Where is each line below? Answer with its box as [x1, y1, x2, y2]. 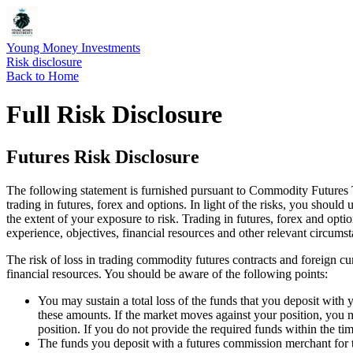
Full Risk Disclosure [6, 100, 222, 129]
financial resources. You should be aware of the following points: [6, 266, 328, 281]
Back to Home [6, 69, 79, 83]
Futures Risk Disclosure [6, 146, 199, 167]
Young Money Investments [6, 41, 140, 54]
